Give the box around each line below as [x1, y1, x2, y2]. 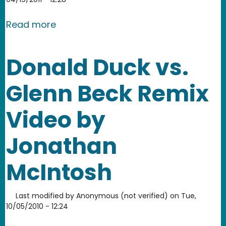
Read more [6, 18, 56, 31]
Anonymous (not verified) [76, 190, 168, 201]
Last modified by [16, 190, 74, 201]
